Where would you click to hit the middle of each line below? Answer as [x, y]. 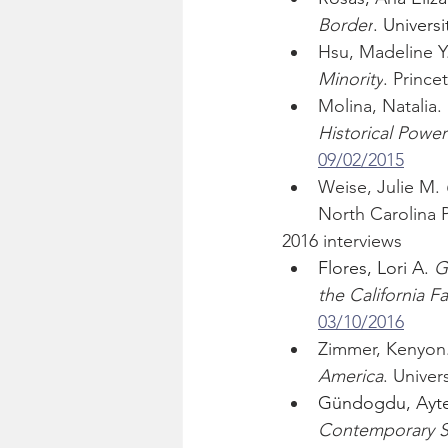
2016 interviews [342, 241]
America [350, 376]
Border [345, 25]
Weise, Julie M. [381, 187]
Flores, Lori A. [376, 268]
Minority [350, 79]
